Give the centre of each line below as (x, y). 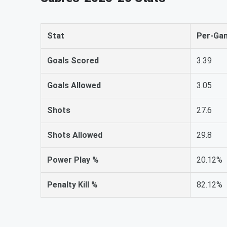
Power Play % (73, 160)
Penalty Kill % (72, 185)
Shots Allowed (75, 135)
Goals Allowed (74, 85)
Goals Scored (73, 61)
